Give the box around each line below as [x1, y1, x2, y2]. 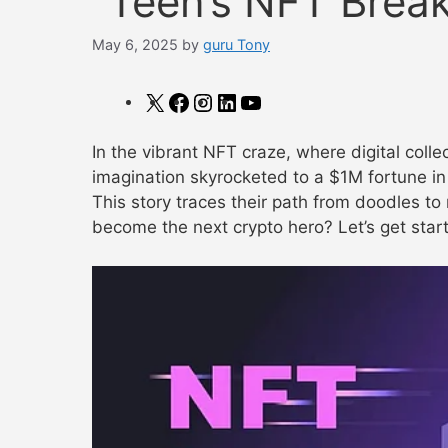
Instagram [214, 90, 294, 111]
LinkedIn [238, 90, 306, 111]
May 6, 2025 [92, 36, 178, 54]
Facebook [190, 90, 269, 111]
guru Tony [203, 36, 270, 54]
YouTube [262, 90, 332, 111]
